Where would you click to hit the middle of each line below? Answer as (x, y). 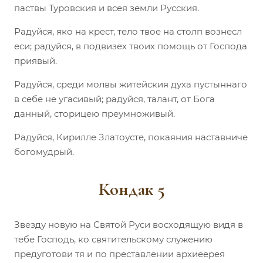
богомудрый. (44, 151)
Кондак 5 (131, 189)
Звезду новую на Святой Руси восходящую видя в (129, 224)
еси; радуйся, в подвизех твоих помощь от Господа (131, 46)
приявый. (36, 60)
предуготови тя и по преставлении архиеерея (119, 254)
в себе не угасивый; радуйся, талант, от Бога (114, 99)
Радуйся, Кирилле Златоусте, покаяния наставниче (131, 137)
